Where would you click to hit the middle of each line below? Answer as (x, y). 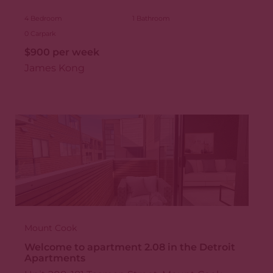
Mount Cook (50, 228)
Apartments (55, 258)
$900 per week (62, 52)
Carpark (42, 33)
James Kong (54, 68)
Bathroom (152, 18)
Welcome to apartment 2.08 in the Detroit (129, 247)
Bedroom (45, 18)
